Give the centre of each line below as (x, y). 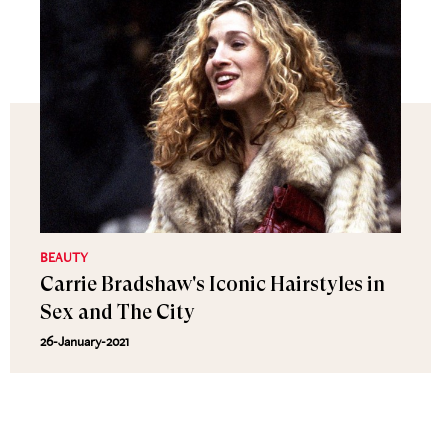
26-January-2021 (84, 341)
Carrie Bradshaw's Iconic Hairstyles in (212, 284)
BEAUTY (64, 257)
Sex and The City (117, 312)
